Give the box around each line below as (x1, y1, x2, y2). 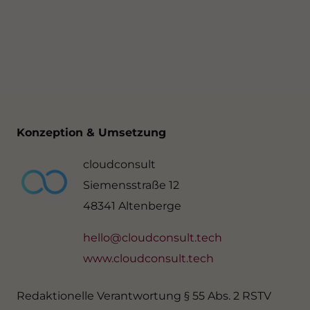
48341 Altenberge (83, 199, 181, 213)
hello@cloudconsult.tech (83, 231, 222, 245)
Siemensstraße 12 (83, 179, 179, 192)
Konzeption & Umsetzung (17, 126, 166, 140)
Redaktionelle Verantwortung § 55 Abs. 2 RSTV (17, 289, 271, 303)
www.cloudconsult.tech (83, 252, 214, 266)
